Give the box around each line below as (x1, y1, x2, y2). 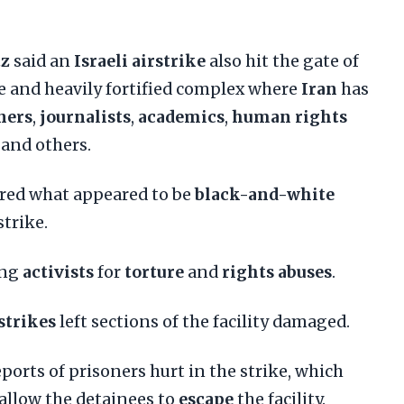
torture (124, 262, 184, 282)
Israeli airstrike (74, 51, 206, 71)
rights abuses (222, 262, 332, 282)
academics (138, 107, 225, 127)
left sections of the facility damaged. (56, 312, 350, 332)
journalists (40, 107, 131, 127)
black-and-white (195, 185, 335, 205)
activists (23, 262, 94, 282)
